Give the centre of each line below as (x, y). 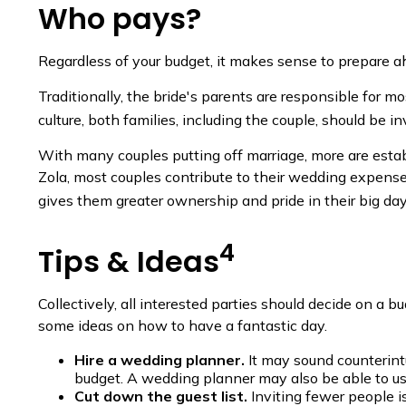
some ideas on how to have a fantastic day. (183, 325)
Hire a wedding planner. (159, 359)
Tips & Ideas (129, 261)
